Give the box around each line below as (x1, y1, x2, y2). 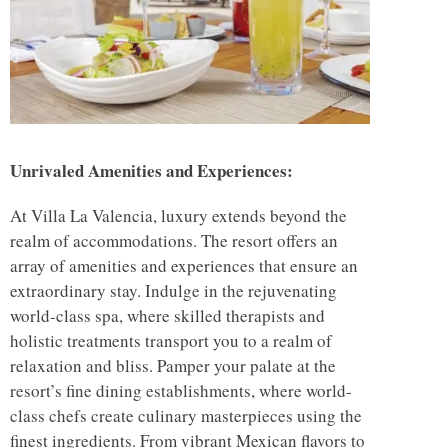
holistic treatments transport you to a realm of (10, 328, 332, 352)
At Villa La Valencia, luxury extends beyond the (10, 203, 347, 227)
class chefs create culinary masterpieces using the (10, 403, 362, 427)
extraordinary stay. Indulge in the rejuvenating (10, 278, 337, 302)
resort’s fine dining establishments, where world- (10, 378, 352, 402)
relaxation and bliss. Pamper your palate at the (10, 353, 336, 377)
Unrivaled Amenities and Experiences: (10, 157, 293, 183)
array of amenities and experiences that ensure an (10, 253, 358, 277)
